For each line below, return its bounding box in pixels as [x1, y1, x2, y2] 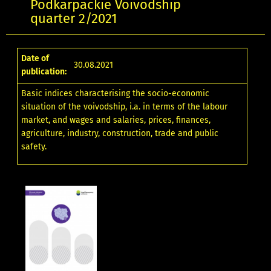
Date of [21, 53, 50, 64]
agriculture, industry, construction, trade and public [21, 128, 219, 139]
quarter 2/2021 [30, 11, 117, 27]
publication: [21, 67, 67, 77]
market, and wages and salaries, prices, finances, [21, 115, 211, 126]
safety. [21, 142, 47, 152]
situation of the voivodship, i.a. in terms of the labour [21, 102, 228, 113]
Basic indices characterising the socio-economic [21, 88, 210, 99]
